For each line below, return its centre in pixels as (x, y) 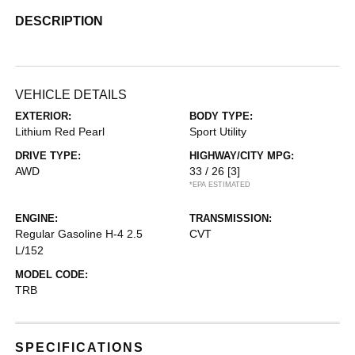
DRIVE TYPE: (48, 156)
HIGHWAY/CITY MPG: (242, 156)
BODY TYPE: (221, 116)
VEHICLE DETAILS (71, 95)
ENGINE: (37, 218)
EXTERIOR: (44, 116)
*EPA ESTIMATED (220, 185)
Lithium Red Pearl (60, 132)
